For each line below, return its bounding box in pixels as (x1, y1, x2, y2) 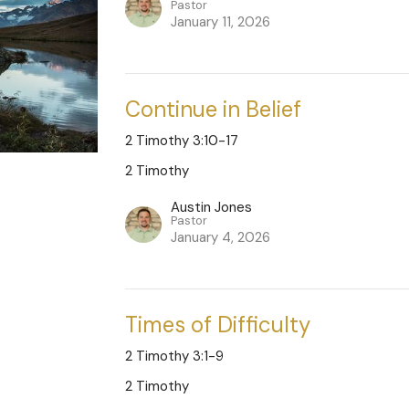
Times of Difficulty (125, 310, 311, 340)
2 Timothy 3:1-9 (125, 347, 225, 366)
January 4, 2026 (171, 228, 271, 247)
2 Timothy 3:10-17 (125, 131, 239, 151)
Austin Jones (171, 198, 253, 217)
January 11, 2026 (171, 13, 271, 32)
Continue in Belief (125, 95, 302, 124)
